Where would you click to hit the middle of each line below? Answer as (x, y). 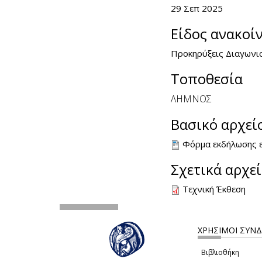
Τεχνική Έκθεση (214, 189)
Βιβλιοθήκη (220, 252)
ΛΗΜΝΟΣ (191, 99)
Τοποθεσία (207, 78)
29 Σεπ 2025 (197, 8)
